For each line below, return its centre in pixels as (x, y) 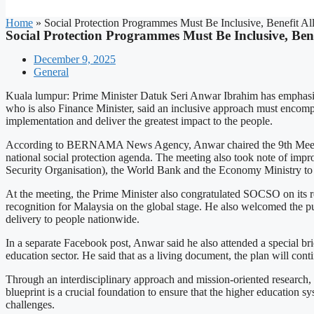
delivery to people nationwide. (73, 219)
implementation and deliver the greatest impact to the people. (139, 121)
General (51, 72)
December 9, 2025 (75, 59)
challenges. (30, 305)
